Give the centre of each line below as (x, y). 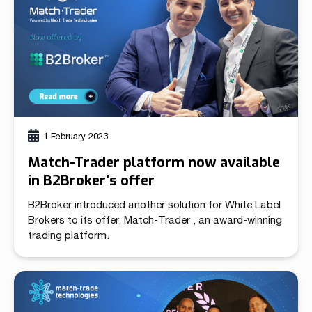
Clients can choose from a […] (100, 8)
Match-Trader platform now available (154, 162)
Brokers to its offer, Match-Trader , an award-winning (155, 219)
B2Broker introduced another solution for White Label (154, 204)
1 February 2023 (76, 136)
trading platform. (69, 235)
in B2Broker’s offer (91, 180)
